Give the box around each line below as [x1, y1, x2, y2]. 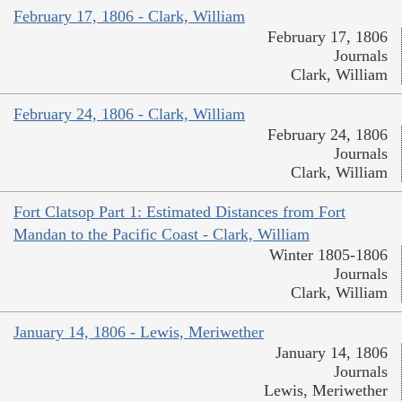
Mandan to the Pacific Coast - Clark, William [13, 225, 310, 244]
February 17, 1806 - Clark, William [13, 7, 245, 26]
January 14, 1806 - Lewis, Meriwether [13, 323, 264, 342]
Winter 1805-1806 [269, 246, 388, 265]
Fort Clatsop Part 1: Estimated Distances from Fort [13, 203, 345, 222]
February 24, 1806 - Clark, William [13, 105, 245, 124]
